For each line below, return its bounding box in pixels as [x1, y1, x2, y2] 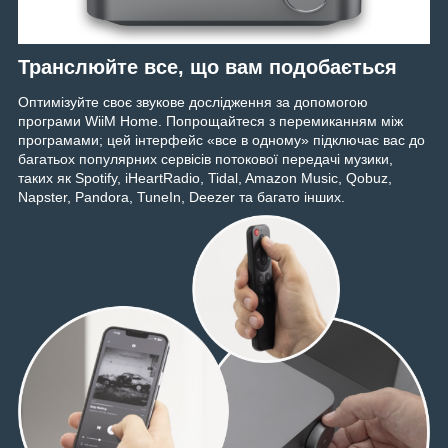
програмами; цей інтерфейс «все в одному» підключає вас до [18, 132, 425, 149]
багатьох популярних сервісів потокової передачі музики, [18, 151, 393, 168]
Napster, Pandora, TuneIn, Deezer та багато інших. [18, 189, 345, 206]
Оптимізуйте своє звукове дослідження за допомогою [18, 94, 368, 111]
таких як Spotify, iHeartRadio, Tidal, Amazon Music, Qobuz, [18, 170, 392, 187]
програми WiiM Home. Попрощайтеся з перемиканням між [18, 113, 403, 130]
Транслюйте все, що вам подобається [18, 55, 397, 78]
